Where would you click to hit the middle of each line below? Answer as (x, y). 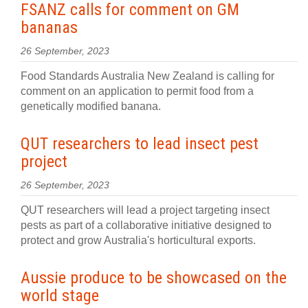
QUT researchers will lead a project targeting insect (145, 210)
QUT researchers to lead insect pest (140, 144)
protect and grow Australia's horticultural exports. (138, 240)
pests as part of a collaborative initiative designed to (146, 225)
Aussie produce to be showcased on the (154, 278)
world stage (60, 296)
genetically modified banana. (92, 106)
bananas (49, 27)
